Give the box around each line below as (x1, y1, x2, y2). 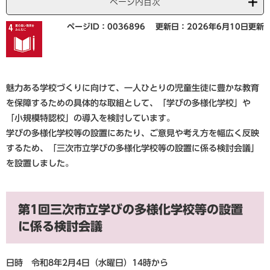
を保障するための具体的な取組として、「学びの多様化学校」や (6, 98, 251, 107)
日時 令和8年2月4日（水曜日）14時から (6, 258, 168, 267)
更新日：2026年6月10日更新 (155, 22, 264, 31)
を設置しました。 (6, 159, 74, 168)
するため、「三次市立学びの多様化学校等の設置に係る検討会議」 (6, 143, 259, 152)
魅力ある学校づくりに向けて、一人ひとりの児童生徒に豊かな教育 (6, 83, 259, 92)
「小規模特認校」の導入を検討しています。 (6, 113, 175, 122)
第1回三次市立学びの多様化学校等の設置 (18, 202, 243, 215)
